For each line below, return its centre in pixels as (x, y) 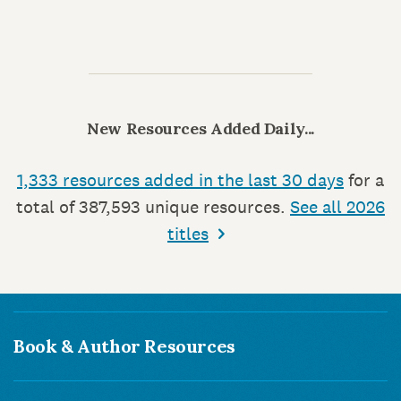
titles (188, 234)
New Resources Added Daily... (200, 129)
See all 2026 (337, 207)
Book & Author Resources (124, 346)
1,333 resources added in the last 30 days (180, 180)
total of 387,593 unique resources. (153, 207)
